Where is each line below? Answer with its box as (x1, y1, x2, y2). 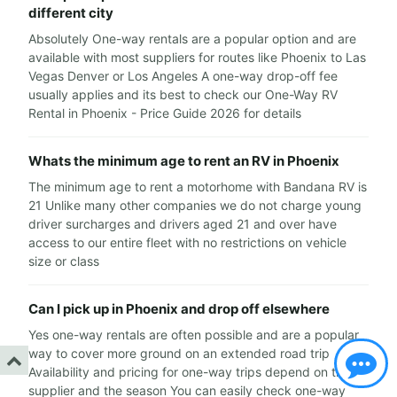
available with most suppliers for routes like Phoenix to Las (28, 50, 366, 66)
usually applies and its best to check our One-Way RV (28, 87, 338, 103)
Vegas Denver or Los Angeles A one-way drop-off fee (28, 68, 338, 84)
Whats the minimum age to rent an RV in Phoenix (28, 152, 339, 170)
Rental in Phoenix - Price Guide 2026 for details (28, 105, 301, 121)
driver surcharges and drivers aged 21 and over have (28, 216, 337, 232)
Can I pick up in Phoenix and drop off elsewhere (28, 300, 330, 318)
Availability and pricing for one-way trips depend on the (28, 364, 350, 380)
